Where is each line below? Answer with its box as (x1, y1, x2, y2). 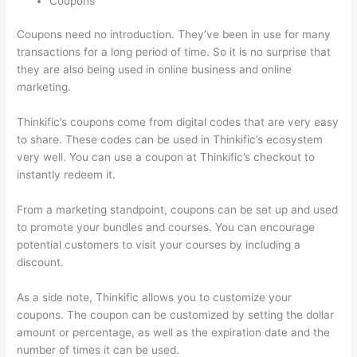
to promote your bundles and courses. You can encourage (17, 220, 316, 233)
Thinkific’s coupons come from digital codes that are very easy (17, 116, 339, 129)
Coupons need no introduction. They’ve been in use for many (17, 28, 331, 41)
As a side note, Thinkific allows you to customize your (17, 290, 292, 304)
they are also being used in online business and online (17, 63, 292, 76)
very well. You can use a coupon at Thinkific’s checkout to (17, 151, 316, 164)
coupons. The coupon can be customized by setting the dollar (17, 308, 335, 321)
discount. (17, 255, 65, 269)
